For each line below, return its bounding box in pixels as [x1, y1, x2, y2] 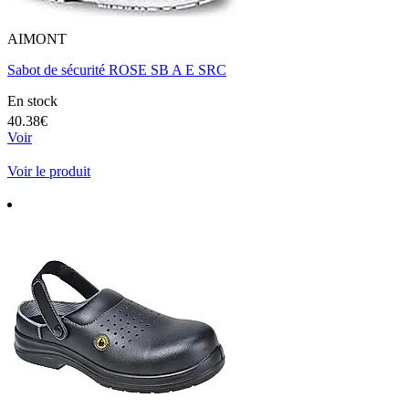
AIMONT [7, 31, 67, 47]
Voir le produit [7, 163, 90, 179]
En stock [7, 93, 58, 109]
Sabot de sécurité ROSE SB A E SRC [7, 62, 226, 78]
